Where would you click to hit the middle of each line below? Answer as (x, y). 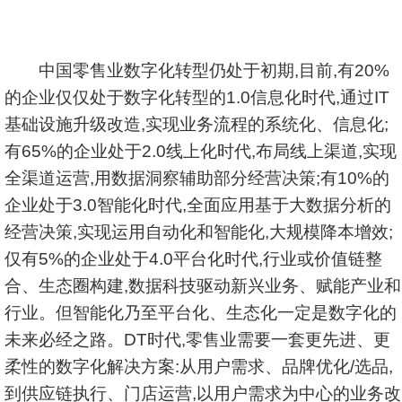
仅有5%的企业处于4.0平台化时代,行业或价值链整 (193, 259)
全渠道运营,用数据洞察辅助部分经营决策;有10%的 (197, 178)
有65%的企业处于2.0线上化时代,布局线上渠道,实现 (201, 151)
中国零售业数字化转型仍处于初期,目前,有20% (197, 70)
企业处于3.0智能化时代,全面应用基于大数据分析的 (198, 205)
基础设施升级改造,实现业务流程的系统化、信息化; (197, 124)
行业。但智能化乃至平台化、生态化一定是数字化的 (201, 313)
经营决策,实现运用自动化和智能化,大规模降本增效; (199, 232)
